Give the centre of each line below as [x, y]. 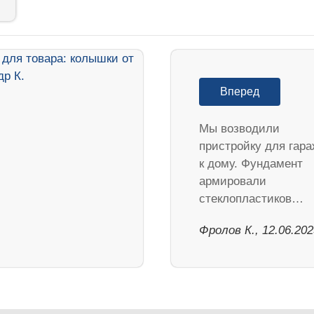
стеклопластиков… [251, 198]
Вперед [240, 91]
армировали [233, 181]
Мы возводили [239, 128]
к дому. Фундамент [251, 163]
